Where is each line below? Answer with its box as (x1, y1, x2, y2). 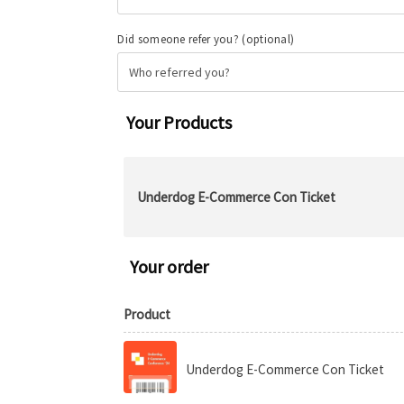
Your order (130, 254, 209, 278)
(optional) (242, 32, 295, 48)
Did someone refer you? (117, 32, 243, 48)
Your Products (126, 110, 233, 133)
